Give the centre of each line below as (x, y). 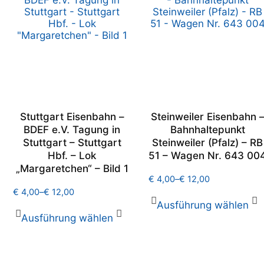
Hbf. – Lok (72, 156)
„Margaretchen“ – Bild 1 (72, 169)
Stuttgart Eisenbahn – (72, 117)
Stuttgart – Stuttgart (72, 143)
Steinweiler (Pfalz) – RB (207, 143)
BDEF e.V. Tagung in (72, 130)
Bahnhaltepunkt (207, 130)
